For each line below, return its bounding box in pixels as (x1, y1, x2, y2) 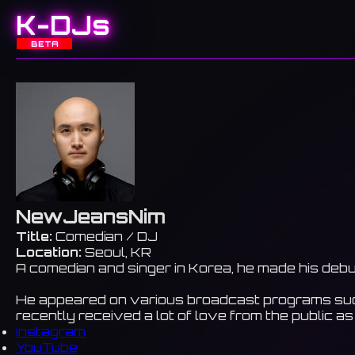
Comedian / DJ (52, 228, 158, 245)
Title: (16, 228, 52, 245)
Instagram (16, 323, 86, 340)
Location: (16, 244, 82, 261)
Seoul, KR (82, 244, 151, 261)
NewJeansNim (16, 204, 166, 229)
